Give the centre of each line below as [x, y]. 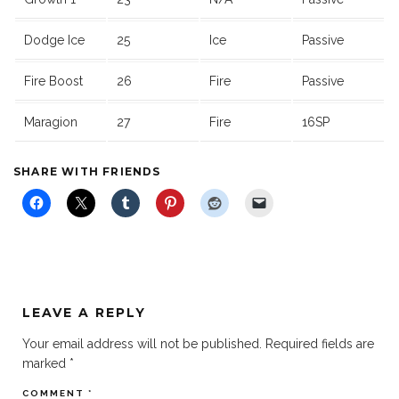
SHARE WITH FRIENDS [87, 171]
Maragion [51, 122]
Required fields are [320, 343]
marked [46, 363]
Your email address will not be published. [142, 343]
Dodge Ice [54, 40]
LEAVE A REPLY [84, 312]
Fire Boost [53, 81]
